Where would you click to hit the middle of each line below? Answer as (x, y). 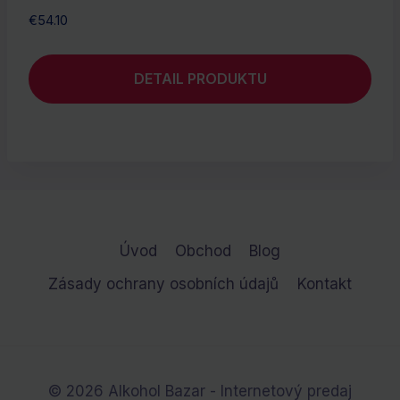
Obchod (203, 251)
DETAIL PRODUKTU (200, 79)
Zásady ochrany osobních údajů (164, 284)
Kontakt (324, 284)
